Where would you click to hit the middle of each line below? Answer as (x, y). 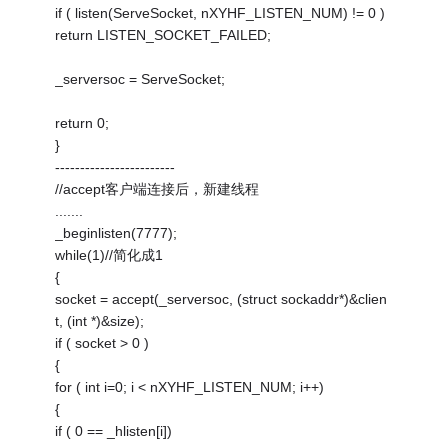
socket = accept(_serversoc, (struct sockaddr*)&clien (221, 299)
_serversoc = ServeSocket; (140, 79)
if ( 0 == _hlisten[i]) (114, 431)
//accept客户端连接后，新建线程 (157, 189)
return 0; (82, 123)
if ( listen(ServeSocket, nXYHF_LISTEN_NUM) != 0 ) (220, 13)
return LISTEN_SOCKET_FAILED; (163, 35)
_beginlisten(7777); (116, 233)
